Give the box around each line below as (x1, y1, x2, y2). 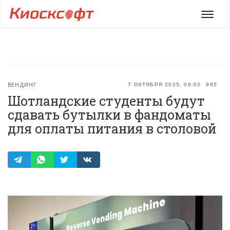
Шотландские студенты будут (8, 92, 205, 109)
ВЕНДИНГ (8, 81, 37, 88)
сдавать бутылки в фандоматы (8, 106, 211, 123)
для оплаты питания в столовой (8, 120, 216, 137)
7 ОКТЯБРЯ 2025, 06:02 (128, 82, 201, 87)
